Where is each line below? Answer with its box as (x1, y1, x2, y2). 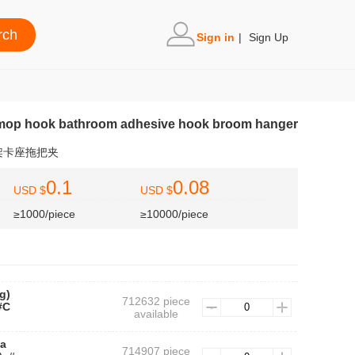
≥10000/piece (140, 208, 208, 220)
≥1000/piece (13, 208, 75, 220)
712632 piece (121, 295, 190, 307)
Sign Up (249, 31, 288, 44)
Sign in (197, 31, 235, 44)
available (133, 307, 178, 320)
